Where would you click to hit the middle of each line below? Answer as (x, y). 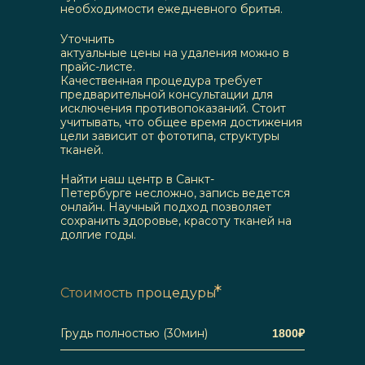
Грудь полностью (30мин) (134, 333)
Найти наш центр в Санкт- (137, 179)
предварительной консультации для (167, 95)
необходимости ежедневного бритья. (172, 9)
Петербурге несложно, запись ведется (175, 193)
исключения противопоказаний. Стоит (173, 108)
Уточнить (87, 39)
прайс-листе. (98, 67)
